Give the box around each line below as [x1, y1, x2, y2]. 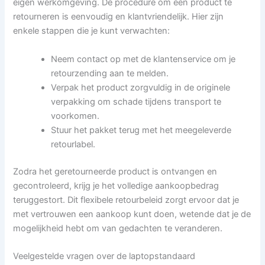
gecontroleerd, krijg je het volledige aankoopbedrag [13, 180, 219, 191]
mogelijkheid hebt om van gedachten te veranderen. [13, 222, 223, 234]
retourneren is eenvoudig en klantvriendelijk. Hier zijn [13, 11, 224, 22]
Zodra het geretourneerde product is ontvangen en [13, 166, 218, 177]
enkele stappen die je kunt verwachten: [13, 25, 170, 37]
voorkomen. [51, 110, 100, 121]
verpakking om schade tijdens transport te [51, 96, 222, 107]
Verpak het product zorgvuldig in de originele [51, 82, 231, 93]
